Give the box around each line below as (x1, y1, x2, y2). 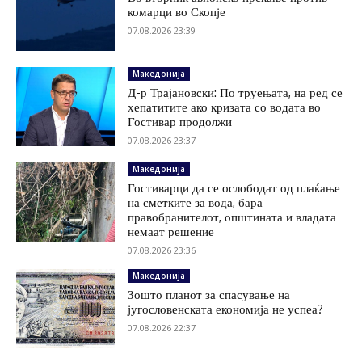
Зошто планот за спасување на (128, 286, 291, 302)
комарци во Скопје (128, 3, 226, 19)
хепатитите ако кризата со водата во (128, 99, 322, 115)
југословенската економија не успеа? (128, 301, 324, 317)
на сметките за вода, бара (128, 194, 263, 210)
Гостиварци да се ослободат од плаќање (128, 179, 341, 196)
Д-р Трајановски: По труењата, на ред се (128, 84, 343, 100)
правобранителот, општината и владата (128, 208, 337, 225)
